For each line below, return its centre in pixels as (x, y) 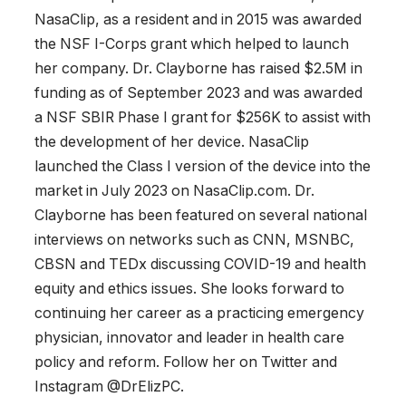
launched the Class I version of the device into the (203, 167)
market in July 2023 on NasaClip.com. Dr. (174, 191)
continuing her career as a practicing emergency (199, 314)
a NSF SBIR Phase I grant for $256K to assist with (203, 118)
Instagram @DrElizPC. (109, 387)
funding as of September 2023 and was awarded (198, 93)
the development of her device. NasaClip (172, 142)
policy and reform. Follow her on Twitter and (186, 362)
